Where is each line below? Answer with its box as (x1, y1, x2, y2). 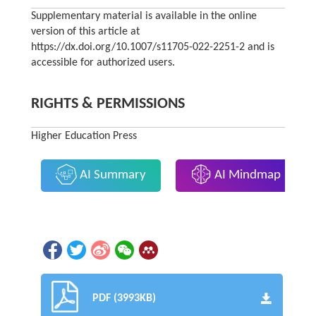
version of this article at (30, 26, 140, 38)
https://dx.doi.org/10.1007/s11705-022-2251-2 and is (30, 42, 274, 54)
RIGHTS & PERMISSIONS (30, 96, 185, 113)
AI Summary (76, 169, 146, 183)
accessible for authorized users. (30, 57, 175, 69)
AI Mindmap (212, 169, 281, 183)
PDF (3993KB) (92, 293, 157, 305)
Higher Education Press (30, 130, 137, 142)
